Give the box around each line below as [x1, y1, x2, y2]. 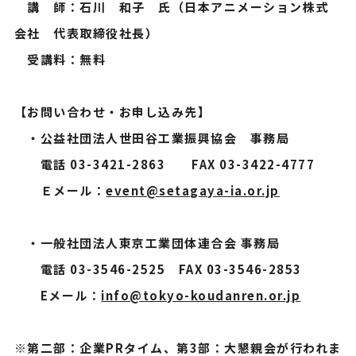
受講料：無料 [14, 51, 106, 68]
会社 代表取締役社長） [14, 25, 159, 41]
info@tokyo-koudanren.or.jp [101, 287, 301, 304]
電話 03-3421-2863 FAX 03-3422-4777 [14, 156, 315, 172]
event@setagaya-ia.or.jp [106, 182, 280, 199]
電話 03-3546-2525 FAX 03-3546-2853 [14, 261, 302, 277]
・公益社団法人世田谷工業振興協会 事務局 [14, 130, 290, 146]
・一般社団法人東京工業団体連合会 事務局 [14, 234, 281, 251]
